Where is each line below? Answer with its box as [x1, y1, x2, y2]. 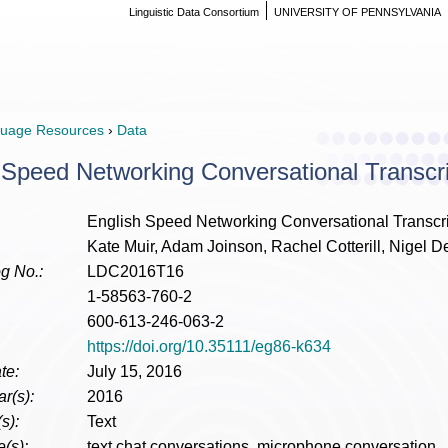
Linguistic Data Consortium [129, 6, 259, 18]
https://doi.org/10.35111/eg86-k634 [87, 338, 331, 355]
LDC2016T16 [87, 263, 184, 280]
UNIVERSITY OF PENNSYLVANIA [274, 6, 441, 18]
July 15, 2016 [87, 363, 182, 380]
